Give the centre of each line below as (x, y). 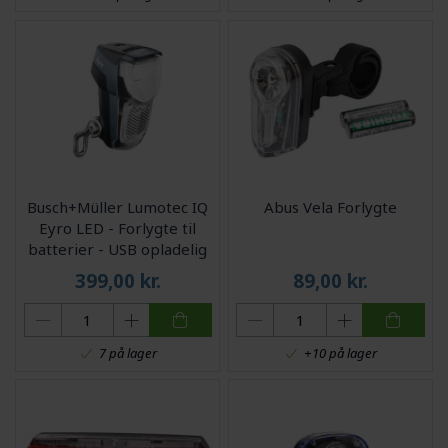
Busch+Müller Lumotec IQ (118, 206)
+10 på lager (341, 353)
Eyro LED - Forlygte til (118, 227)
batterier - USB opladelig (118, 248)
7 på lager (128, 353)
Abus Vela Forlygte (330, 206)
